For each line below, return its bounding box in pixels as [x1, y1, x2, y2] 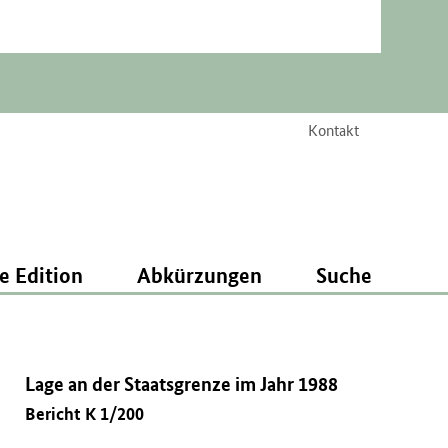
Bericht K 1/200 [25, 403, 145, 425]
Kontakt [307, 120, 359, 140]
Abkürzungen [136, 261, 262, 288]
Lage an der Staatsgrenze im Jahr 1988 [25, 371, 339, 396]
